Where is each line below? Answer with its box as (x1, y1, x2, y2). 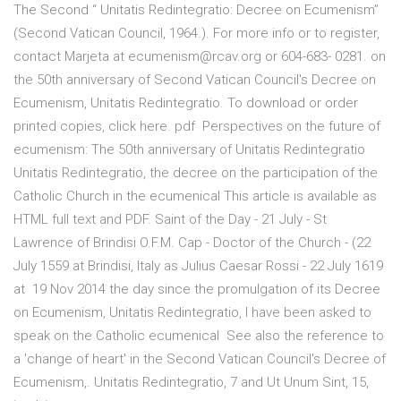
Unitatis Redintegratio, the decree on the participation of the (13, 165, 378, 182)
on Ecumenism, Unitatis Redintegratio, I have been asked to (13, 304, 371, 321)
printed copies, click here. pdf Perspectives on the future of (13, 118, 380, 135)
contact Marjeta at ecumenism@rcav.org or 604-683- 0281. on (13, 48, 386, 65)
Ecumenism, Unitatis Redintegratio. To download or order (13, 95, 358, 112)
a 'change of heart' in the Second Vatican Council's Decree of (13, 351, 386, 368)
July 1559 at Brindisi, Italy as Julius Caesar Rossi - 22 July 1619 (13, 258, 383, 275)
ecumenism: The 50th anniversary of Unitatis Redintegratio (13, 141, 365, 158)
